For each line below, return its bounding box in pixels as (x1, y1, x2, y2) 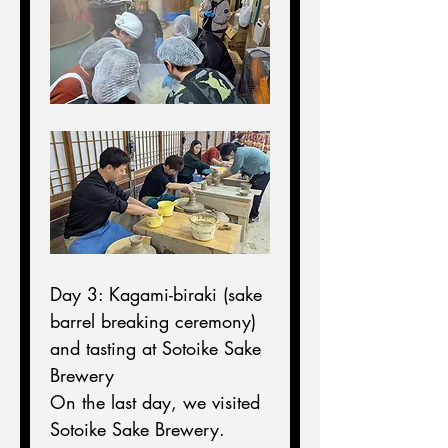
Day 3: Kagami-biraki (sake (50, 282, 268, 307)
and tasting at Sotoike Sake (50, 336, 267, 361)
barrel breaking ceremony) (50, 309, 262, 334)
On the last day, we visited (50, 390, 266, 415)
